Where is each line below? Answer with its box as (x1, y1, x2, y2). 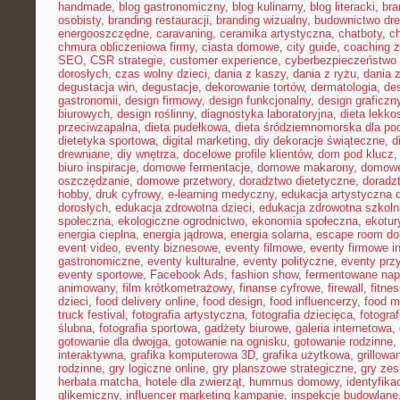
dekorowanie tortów (205, 80, 304, 94)
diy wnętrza (117, 147, 176, 161)
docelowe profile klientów (183, 147, 311, 161)
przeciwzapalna (58, 121, 137, 134)
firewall (328, 281, 363, 295)
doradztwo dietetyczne (239, 174, 355, 187)
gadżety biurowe (204, 321, 288, 335)
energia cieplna (58, 228, 136, 241)
